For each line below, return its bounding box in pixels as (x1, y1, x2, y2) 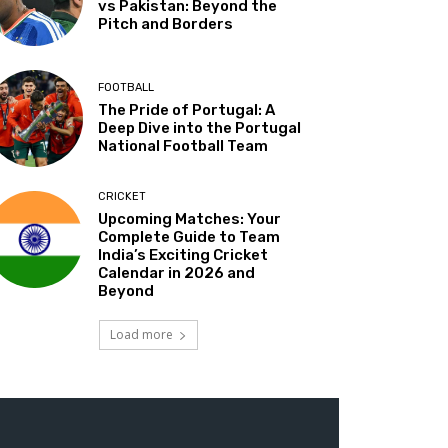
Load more (109, 325, 173, 343)
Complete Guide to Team (98, 227, 281, 246)
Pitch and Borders (98, 15, 234, 34)
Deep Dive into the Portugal (98, 118, 302, 137)
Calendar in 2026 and (98, 263, 256, 282)
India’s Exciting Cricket (98, 245, 269, 264)
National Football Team (98, 136, 269, 155)
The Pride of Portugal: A (98, 100, 276, 119)
